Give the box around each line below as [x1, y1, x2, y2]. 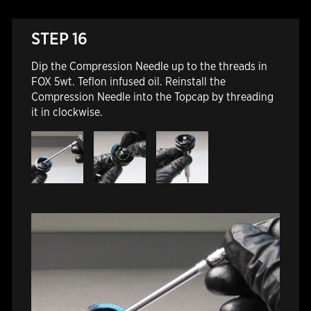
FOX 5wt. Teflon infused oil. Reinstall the [31, 74, 226, 88]
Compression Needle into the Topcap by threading [31, 90, 274, 103]
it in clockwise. [31, 105, 106, 119]
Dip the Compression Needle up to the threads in [31, 59, 267, 73]
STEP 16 [31, 28, 87, 49]
